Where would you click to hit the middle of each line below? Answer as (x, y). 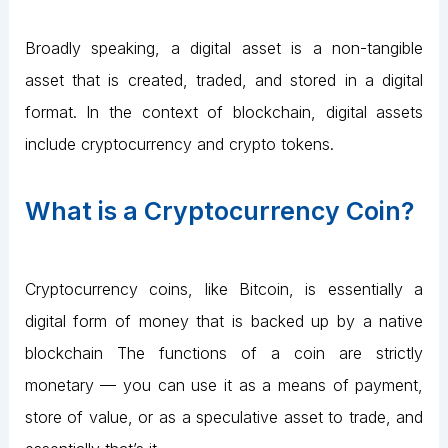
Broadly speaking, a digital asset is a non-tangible (224, 48)
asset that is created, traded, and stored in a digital (224, 80)
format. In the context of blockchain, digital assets (224, 112)
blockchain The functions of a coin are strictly (224, 353)
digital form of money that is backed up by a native (224, 321)
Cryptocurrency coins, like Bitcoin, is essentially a (224, 289)
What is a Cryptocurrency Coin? (219, 210)
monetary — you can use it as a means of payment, (224, 385)
